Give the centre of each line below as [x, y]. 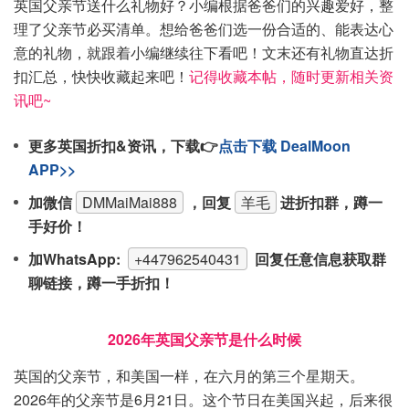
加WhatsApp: [76, 259]
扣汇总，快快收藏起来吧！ [101, 76]
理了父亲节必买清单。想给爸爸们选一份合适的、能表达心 [204, 29]
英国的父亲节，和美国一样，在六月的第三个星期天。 [189, 376]
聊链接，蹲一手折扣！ [101, 283]
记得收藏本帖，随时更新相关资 [291, 76]
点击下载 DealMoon [284, 146]
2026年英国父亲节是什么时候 [204, 339]
